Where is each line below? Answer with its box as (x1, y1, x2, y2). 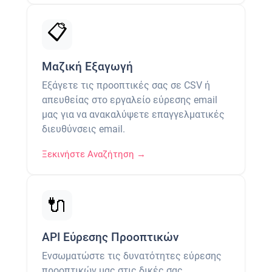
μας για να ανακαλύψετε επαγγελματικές (42, 109, 225, 121)
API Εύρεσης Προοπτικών (42, 230, 178, 245)
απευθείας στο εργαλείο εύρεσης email (42, 94, 217, 106)
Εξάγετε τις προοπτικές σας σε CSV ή (42, 80, 210, 92)
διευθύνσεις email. (42, 123, 125, 135)
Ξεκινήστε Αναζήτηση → (42, 149, 146, 160)
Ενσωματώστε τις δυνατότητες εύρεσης (42, 250, 222, 262)
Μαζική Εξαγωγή (42, 59, 133, 74)
